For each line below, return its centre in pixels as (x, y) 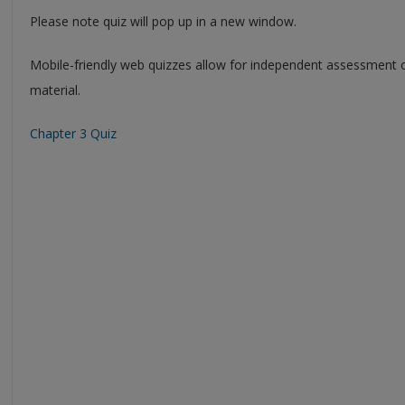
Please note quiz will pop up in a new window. (163, 21)
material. (55, 89)
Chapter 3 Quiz (73, 133)
